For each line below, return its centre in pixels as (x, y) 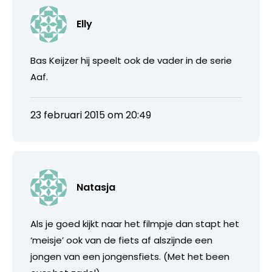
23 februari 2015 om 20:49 (91, 115)
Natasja (96, 187)
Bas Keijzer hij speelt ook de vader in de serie (131, 60)
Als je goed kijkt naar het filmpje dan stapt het (135, 223)
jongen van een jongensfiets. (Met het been (130, 256)
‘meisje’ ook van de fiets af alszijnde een (121, 240)
